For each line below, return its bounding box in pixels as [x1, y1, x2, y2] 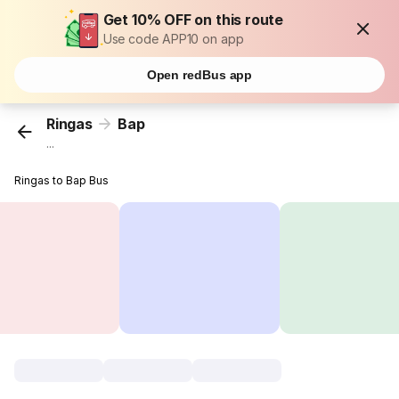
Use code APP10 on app [102, 31, 244, 46]
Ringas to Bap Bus [14, 174, 110, 188]
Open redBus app [146, 68, 253, 82]
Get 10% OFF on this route [102, 11, 284, 28]
